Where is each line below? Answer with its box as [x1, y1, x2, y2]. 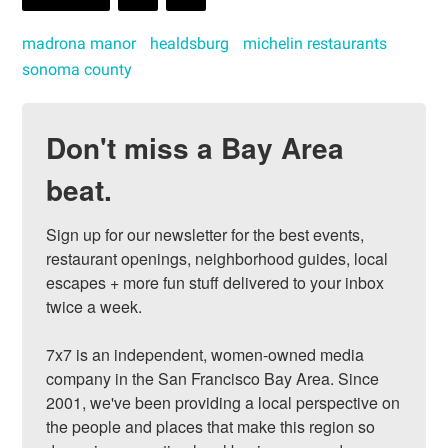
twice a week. [46, 294, 143, 318]
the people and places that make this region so [46, 414, 376, 438]
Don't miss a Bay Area [46, 126, 345, 168]
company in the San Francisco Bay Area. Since [46, 366, 380, 390]
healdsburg [150, 33, 230, 53]
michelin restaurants [243, 33, 388, 53]
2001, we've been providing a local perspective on [46, 390, 401, 414]
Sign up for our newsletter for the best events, [46, 222, 365, 246]
